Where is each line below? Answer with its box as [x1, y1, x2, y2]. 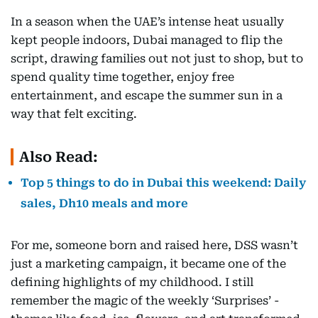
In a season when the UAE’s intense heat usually [11, 15, 284, 28]
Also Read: [19, 148, 98, 165]
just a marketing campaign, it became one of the [11, 257, 286, 270]
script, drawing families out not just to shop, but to [11, 52, 303, 65]
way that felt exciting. [11, 107, 137, 121]
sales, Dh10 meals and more [21, 197, 188, 210]
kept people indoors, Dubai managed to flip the [11, 33, 283, 47]
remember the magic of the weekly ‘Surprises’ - [11, 294, 279, 307]
